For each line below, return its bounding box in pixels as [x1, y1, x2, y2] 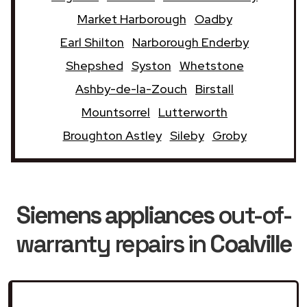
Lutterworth [158, 103, 228, 120]
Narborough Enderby [132, 34, 249, 50]
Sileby [169, 127, 204, 143]
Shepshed [65, 57, 123, 73]
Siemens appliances [16, 199, 213, 230]
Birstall [195, 80, 234, 97]
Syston [131, 57, 171, 73]
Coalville [210, 228, 291, 259]
